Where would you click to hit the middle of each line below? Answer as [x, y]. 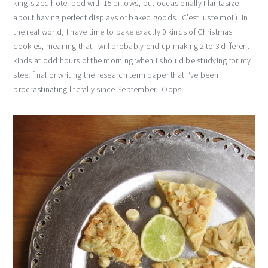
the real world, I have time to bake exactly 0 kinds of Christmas [123, 32]
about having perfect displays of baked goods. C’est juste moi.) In [131, 17]
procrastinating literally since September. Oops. [98, 89]
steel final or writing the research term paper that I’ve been [116, 75]
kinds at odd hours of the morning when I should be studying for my [132, 60]
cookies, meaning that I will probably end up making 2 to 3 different [132, 46]
